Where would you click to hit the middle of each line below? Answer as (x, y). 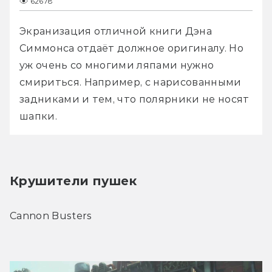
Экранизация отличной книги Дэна (116, 32)
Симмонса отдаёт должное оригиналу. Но (131, 49)
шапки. (38, 117)
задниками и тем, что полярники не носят (134, 100)
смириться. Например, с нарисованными (131, 83)
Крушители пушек (73, 181)
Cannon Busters (51, 216)
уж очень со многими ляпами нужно (117, 66)
